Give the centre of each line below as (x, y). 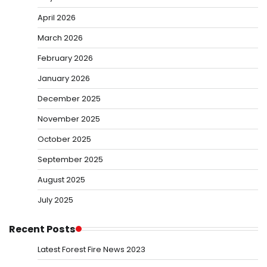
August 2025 (61, 179)
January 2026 (64, 78)
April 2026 (57, 17)
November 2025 (69, 119)
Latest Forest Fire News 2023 (91, 249)
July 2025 (55, 200)
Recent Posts (42, 229)
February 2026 (65, 58)
